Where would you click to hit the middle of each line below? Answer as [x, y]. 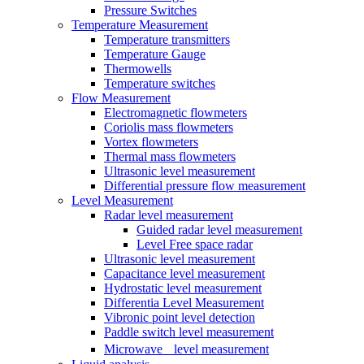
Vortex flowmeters [151, 141]
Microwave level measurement [186, 349]
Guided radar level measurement [219, 229]
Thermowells [138, 68]
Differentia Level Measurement [184, 302]
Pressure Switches [150, 10]
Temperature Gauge [155, 54]
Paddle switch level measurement [189, 331]
